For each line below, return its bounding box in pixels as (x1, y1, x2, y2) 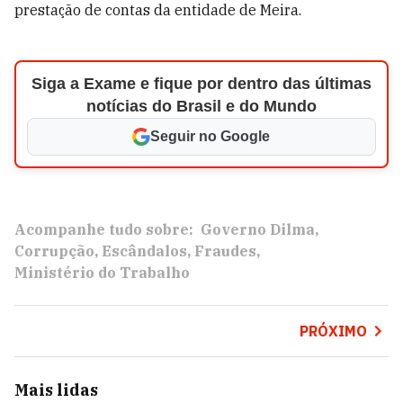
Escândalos (102, 242, 187, 260)
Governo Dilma (201, 220, 315, 238)
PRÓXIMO (299, 322, 367, 340)
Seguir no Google (150, 129, 271, 144)
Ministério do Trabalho (14, 264, 190, 282)
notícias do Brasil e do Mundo (85, 97, 317, 115)
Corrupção (14, 242, 94, 260)
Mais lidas (14, 380, 98, 400)
